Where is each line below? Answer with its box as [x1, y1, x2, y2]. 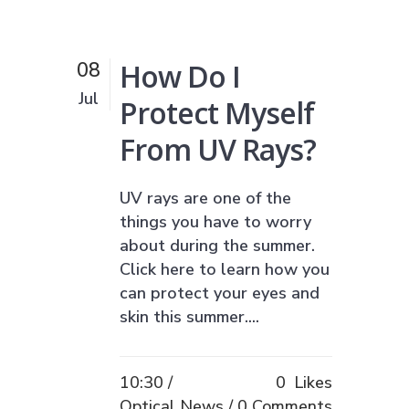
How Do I [120, 56, 240, 96]
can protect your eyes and [120, 281, 320, 304]
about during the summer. [120, 234, 315, 257]
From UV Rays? [120, 129, 316, 169]
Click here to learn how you [120, 257, 330, 280]
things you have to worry [120, 210, 311, 233]
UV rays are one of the [120, 186, 291, 209]
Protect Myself [120, 92, 314, 132]
